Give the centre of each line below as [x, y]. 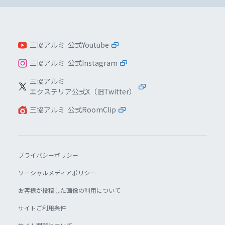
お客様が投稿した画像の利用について [69, 190]
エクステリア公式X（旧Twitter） [83, 92]
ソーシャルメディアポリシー [57, 173]
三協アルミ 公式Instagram [73, 63]
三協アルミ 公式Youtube [69, 45]
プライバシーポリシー [48, 155]
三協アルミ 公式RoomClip [73, 110]
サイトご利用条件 [42, 208]
